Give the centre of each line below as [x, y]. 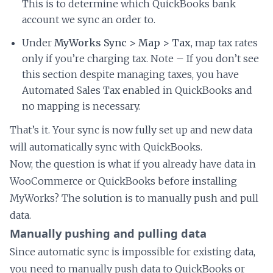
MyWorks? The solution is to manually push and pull [134, 198]
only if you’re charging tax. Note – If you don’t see [140, 58]
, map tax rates [224, 42]
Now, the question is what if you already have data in [133, 164]
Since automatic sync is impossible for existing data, [133, 251]
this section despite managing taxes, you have [130, 74]
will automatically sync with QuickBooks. [106, 147]
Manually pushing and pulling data [108, 233]
